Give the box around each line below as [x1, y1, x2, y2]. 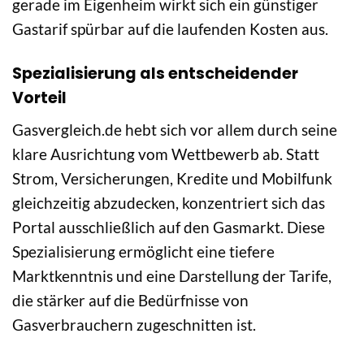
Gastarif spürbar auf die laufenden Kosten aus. [12, 19, 328, 38]
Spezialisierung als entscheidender [12, 62, 298, 84]
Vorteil [12, 86, 67, 109]
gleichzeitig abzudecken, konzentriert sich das [12, 193, 325, 213]
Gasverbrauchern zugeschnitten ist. [12, 315, 256, 335]
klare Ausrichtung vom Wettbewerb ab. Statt [12, 145, 319, 164]
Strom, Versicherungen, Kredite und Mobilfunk [12, 169, 332, 188]
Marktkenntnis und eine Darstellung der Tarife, [12, 266, 331, 286]
